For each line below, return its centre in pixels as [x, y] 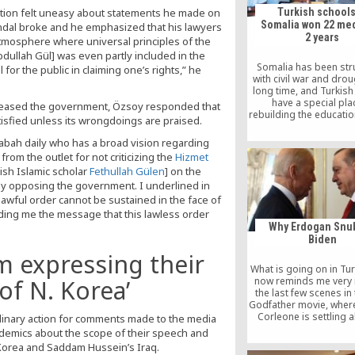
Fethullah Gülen [127, 171]
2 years [323, 38]
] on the [183, 171]
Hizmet [192, 157]
